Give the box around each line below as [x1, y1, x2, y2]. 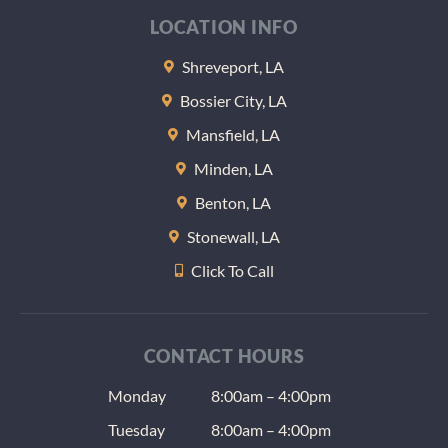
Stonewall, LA [186, 226, 280, 246]
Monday [108, 385, 166, 405]
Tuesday [108, 419, 165, 439]
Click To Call [190, 260, 274, 280]
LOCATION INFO [150, 15, 298, 38]
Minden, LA [193, 158, 273, 178]
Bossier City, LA [179, 90, 287, 110]
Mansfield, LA [186, 124, 280, 144]
